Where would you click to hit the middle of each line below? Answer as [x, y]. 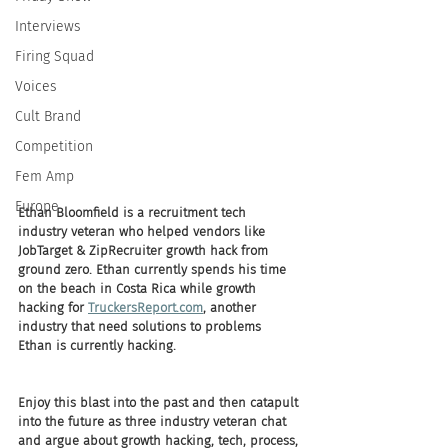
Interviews [48, 26]
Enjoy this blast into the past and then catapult [160, 402]
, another [231, 307]
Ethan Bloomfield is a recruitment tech [134, 212]
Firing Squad [54, 56]
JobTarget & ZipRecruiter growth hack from [145, 250]
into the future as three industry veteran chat [154, 421]
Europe [37, 206]
